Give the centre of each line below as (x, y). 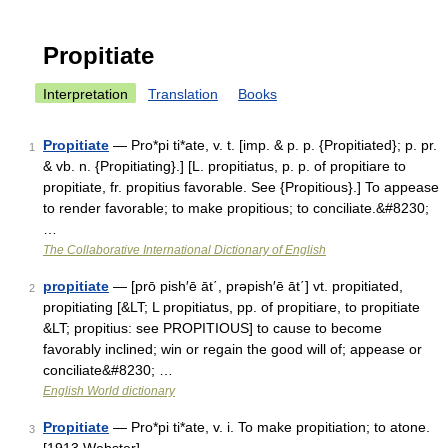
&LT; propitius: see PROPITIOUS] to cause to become (212, 328)
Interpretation (85, 94)
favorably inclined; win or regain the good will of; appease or (232, 349)
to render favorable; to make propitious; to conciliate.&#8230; (236, 208)
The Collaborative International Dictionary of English (184, 250)
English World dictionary (109, 391)
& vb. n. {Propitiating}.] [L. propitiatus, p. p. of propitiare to (224, 166)
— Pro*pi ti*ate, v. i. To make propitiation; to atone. (269, 427)
